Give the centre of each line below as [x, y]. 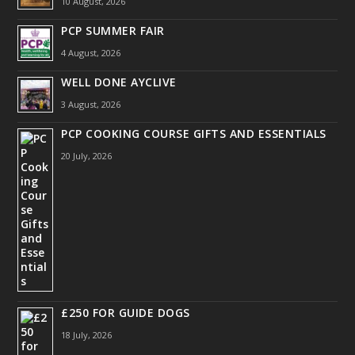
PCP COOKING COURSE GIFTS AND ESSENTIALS [194, 133]
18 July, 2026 [87, 334]
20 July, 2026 [87, 155]
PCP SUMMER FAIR [113, 30]
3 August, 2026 [91, 104]
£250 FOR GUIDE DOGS [126, 312]
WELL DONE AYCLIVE [119, 82]
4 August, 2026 [91, 52]
